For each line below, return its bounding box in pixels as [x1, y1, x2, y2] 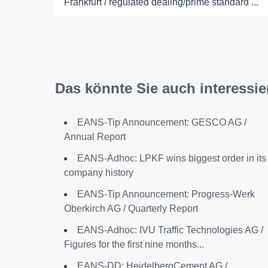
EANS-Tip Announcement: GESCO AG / [77, 117, 246, 127]
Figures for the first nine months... [64, 239, 204, 249]
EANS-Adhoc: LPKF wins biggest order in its [77, 153, 266, 163]
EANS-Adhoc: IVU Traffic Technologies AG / [77, 225, 263, 235]
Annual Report [64, 132, 126, 142]
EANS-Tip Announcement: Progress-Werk [77, 189, 255, 199]
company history [64, 167, 133, 178]
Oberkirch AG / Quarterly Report [64, 203, 198, 214]
